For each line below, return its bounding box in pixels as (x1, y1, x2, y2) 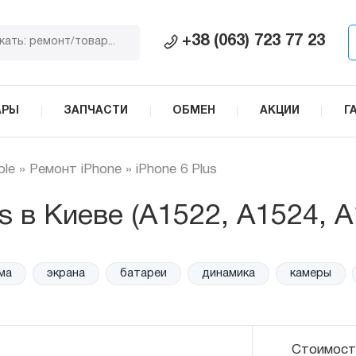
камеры (259, 255, 300, 265)
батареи (97, 255, 142, 265)
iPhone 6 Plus (136, 163, 217, 176)
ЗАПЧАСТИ (64, 105, 129, 116)
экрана (27, 255, 64, 265)
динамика (175, 255, 226, 265)
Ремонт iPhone (29, 163, 122, 176)
